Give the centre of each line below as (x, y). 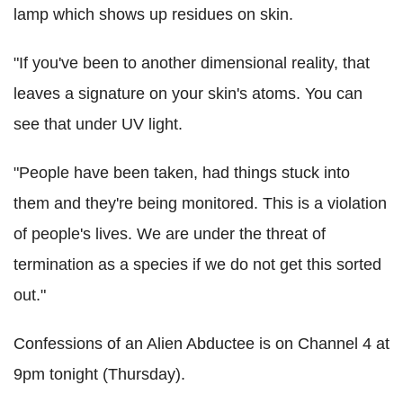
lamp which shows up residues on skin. (153, 15)
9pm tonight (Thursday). (99, 375)
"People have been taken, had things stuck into (182, 173)
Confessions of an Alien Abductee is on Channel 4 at (201, 344)
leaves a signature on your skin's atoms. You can (188, 94)
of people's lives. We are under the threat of (170, 234)
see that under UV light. (98, 125)
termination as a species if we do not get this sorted (197, 265)
